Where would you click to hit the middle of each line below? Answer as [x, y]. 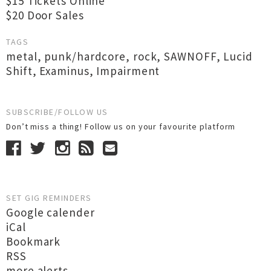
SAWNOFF [190, 56]
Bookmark [34, 241]
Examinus [64, 71]
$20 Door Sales [45, 15]
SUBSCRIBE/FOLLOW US [57, 112]
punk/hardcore [85, 56]
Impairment [128, 71]
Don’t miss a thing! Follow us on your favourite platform [123, 126]
